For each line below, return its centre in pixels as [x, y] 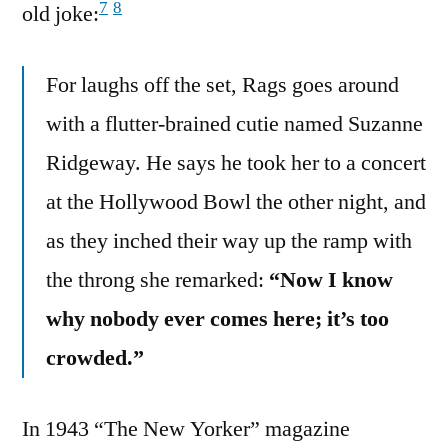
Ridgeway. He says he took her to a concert [236, 163]
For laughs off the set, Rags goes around [222, 85]
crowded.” [95, 358]
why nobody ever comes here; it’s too [217, 319]
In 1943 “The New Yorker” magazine [186, 429]
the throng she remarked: [157, 280]
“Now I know [331, 280]
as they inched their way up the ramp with [229, 241]
